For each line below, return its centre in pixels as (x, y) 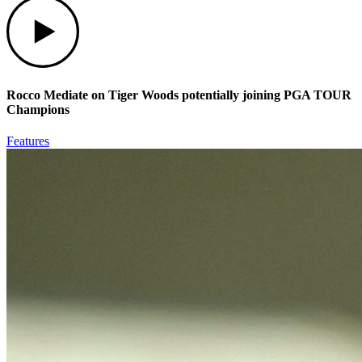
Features (28, 141)
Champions (38, 109)
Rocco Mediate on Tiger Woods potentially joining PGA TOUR (179, 95)
